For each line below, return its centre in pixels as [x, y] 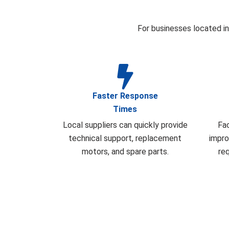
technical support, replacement [125, 138]
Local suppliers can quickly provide [125, 125]
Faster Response [125, 96]
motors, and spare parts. [125, 151]
